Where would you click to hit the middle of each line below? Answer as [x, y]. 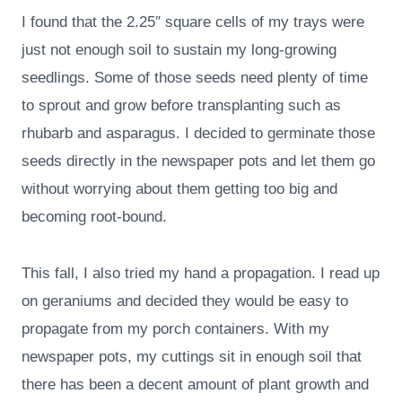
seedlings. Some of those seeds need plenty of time [195, 78]
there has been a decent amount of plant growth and [195, 385]
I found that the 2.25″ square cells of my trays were [193, 22]
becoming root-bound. [94, 217]
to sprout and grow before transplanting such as [181, 106]
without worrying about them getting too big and [179, 189]
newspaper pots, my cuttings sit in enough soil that [192, 357]
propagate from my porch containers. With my [175, 329]
